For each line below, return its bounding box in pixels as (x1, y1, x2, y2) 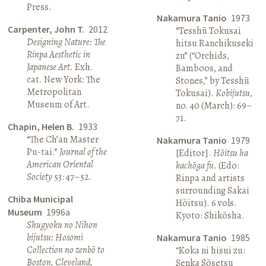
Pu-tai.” (27, 145, 60, 159)
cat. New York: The (27, 72, 101, 86)
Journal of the (59, 145, 107, 159)
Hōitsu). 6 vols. (175, 196, 237, 210)
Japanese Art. (27, 60, 74, 74)
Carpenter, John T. (8, 23, 87, 35)
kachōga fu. (175, 159, 217, 172)
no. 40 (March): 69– (175, 99, 252, 112)
